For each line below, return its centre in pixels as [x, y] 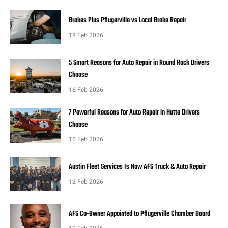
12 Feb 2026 [86, 181]
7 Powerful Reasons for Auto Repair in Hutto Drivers [134, 113]
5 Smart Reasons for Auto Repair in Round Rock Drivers [139, 63]
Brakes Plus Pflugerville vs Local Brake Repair [127, 21]
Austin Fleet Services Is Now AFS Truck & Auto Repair [137, 167]
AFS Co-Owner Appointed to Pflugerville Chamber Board [139, 214]
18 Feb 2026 [86, 35]
